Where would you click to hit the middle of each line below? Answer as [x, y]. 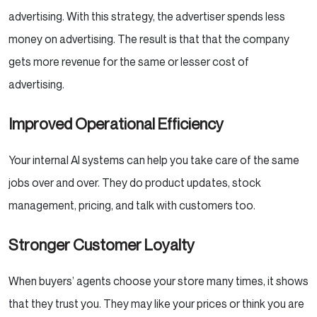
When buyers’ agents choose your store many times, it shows [158, 281]
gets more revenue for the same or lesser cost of [129, 62]
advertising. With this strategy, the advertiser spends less [147, 17]
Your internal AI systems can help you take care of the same [154, 160]
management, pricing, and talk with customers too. [133, 206]
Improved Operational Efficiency [119, 124]
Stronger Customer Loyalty [104, 245]
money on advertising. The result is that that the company [149, 39]
